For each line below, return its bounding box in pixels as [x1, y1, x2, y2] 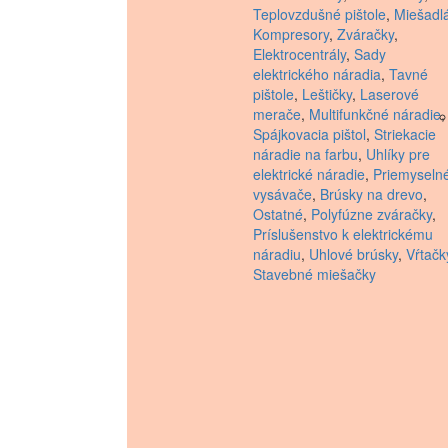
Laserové [360, 84, 419, 105]
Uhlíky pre [366, 144, 430, 165]
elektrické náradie [253, 164, 365, 185]
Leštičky [302, 84, 352, 105]
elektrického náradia [253, 64, 381, 85]
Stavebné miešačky [253, 264, 376, 285]
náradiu [253, 244, 301, 265]
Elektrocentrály [253, 44, 346, 65]
